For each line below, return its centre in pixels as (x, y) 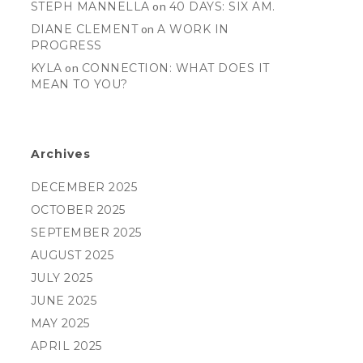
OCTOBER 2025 (78, 210)
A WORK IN (193, 29)
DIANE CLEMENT (84, 29)
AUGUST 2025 (72, 255)
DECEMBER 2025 (84, 187)
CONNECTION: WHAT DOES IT (175, 68)
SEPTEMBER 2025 (86, 233)
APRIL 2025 (66, 346)
